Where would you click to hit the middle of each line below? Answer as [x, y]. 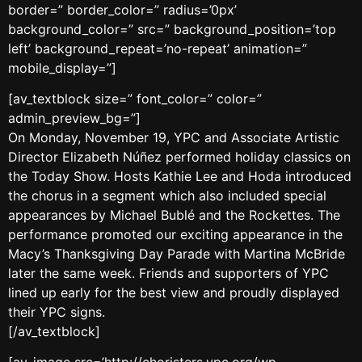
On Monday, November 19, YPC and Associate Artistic [174, 137]
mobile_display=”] [62, 67]
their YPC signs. [57, 311]
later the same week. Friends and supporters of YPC [168, 273]
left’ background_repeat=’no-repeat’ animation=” [158, 48]
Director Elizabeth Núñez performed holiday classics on [179, 156]
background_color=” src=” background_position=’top [172, 29]
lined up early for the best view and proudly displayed [174, 292]
